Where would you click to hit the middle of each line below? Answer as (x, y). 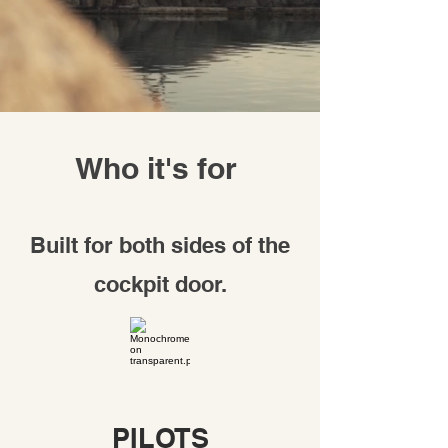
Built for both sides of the (160, 245)
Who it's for (156, 168)
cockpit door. (160, 284)
